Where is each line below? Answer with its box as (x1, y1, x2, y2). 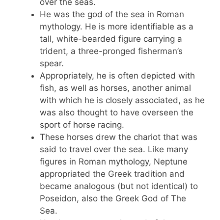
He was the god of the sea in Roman (40, 9, 184, 19)
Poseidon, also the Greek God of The (40, 193, 186, 203)
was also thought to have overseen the (40, 107, 193, 117)
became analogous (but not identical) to (40, 181, 198, 191)
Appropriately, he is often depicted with (40, 70, 195, 81)
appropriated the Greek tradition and (40, 168, 185, 179)
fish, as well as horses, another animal (40, 82, 191, 93)
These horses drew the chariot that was (40, 132, 197, 142)
